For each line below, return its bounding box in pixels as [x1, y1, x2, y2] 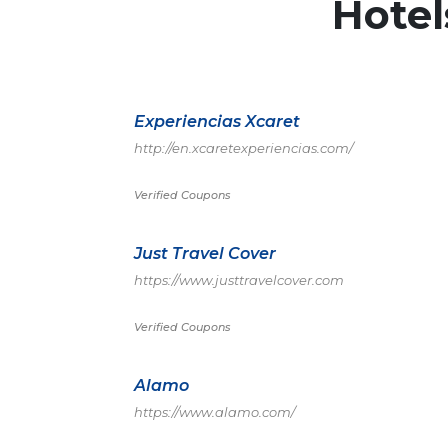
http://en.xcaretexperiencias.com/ [134, 140, 353, 156]
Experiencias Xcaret [134, 112, 300, 131]
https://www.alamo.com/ [134, 404, 295, 420]
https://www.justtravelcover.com [134, 272, 344, 288]
